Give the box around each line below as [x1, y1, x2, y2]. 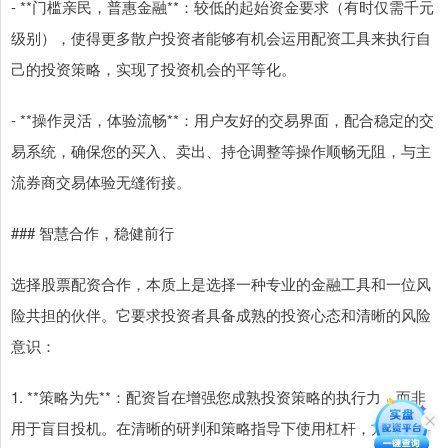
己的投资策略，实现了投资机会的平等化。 [11, 58, 296, 80]
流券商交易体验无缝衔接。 [11, 171, 191, 193]
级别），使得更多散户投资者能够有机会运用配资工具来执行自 [11, 27, 431, 49]
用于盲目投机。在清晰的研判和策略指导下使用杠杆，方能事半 [11, 417, 431, 439]
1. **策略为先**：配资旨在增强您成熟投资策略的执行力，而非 [11, 386, 426, 408]
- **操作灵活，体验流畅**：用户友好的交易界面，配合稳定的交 [11, 109, 434, 131]
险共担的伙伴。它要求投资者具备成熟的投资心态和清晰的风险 [11, 304, 431, 326]
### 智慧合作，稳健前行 [11, 222, 174, 244]
